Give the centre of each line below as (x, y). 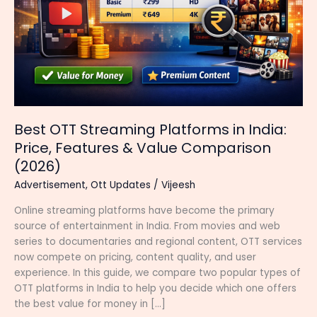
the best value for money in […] (90, 304)
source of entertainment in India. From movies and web (147, 226)
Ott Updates (121, 185)
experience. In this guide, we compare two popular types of (157, 273)
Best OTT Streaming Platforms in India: (150, 130)
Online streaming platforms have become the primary (144, 211)
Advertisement (50, 185)
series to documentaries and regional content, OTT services (158, 242)
